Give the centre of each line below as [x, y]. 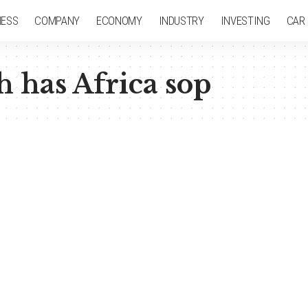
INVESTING [245, 20]
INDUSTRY [181, 20]
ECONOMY [119, 20]
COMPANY [57, 20]
